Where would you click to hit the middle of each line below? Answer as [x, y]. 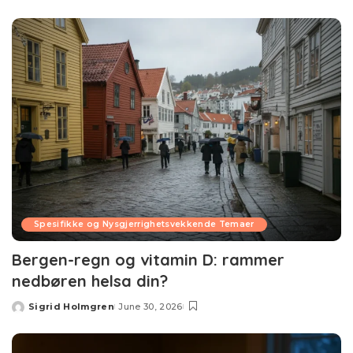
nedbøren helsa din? [90, 281]
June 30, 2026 [150, 306]
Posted [30, 312]
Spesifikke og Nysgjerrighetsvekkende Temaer [144, 224]
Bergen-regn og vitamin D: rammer [148, 259]
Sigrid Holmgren [72, 306]
